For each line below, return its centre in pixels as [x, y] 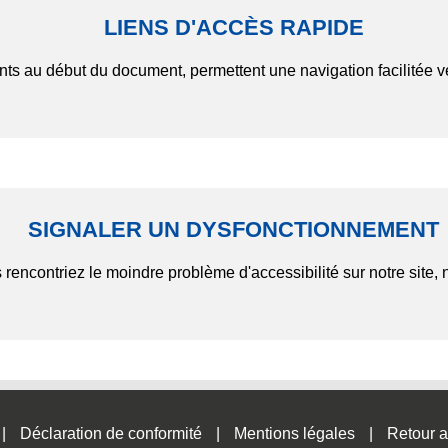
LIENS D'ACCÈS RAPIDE [233, 28]
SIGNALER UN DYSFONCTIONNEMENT [234, 229]
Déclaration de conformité [111, 434]
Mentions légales [294, 434]
